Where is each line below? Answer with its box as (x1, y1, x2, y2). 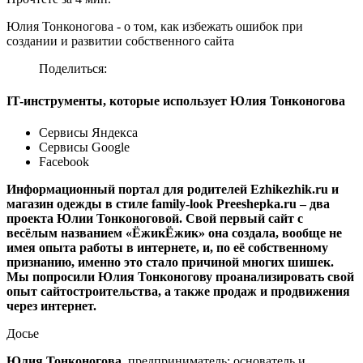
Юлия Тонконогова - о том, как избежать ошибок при (6, 19, 303, 34)
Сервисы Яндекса (39, 126, 138, 139)
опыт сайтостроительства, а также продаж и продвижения (6, 284, 350, 298)
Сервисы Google (39, 140, 130, 154)
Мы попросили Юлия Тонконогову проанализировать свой (6, 270, 354, 284)
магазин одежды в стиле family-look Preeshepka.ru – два (6, 197, 330, 211)
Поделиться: (39, 62, 107, 76)
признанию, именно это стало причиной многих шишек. (6, 255, 334, 269)
